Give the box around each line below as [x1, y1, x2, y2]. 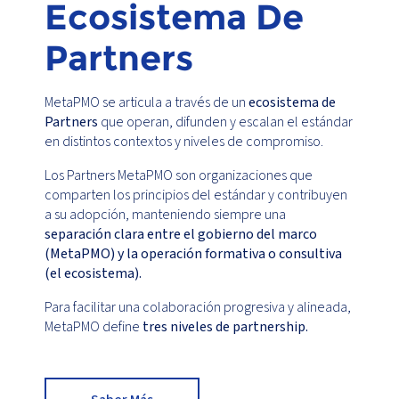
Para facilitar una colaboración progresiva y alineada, [45, 297, 351, 318]
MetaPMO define [45, 317, 142, 338]
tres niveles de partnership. [142, 317, 308, 338]
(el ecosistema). [45, 264, 142, 284]
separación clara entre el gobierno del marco [45, 224, 317, 245]
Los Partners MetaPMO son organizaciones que [45, 166, 313, 186]
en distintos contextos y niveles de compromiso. [45, 132, 323, 152]
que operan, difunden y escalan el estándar [98, 112, 353, 133]
